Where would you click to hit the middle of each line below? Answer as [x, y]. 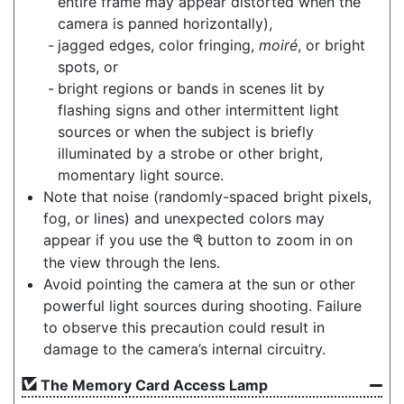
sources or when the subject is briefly [186, 131]
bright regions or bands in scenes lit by [191, 88]
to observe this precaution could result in [184, 327]
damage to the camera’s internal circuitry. [184, 349]
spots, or [88, 66]
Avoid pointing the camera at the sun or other [199, 284]
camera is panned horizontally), [165, 23]
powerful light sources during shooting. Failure [202, 305]
